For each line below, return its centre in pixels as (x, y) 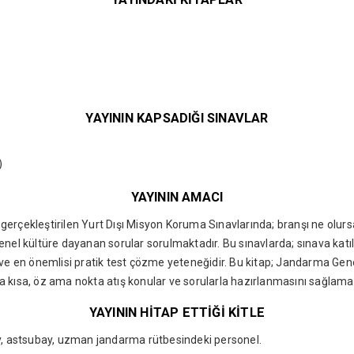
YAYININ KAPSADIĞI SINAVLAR (177, 119)
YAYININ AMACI (177, 198)
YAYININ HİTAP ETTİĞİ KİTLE (177, 313)
